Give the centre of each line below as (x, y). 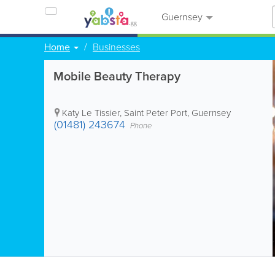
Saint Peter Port (156, 113)
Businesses (116, 47)
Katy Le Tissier (91, 113)
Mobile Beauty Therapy (117, 76)
